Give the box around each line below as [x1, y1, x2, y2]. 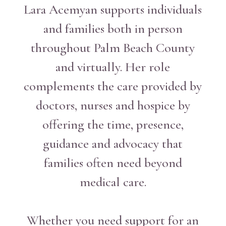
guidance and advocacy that [43, 136, 183, 151]
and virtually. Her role [55, 59, 171, 75]
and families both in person [43, 21, 183, 36]
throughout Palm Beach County [31, 40, 195, 55]
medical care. [79, 174, 146, 190]
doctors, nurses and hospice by [35, 97, 190, 113]
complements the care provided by [24, 78, 202, 94]
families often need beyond [43, 155, 182, 171]
